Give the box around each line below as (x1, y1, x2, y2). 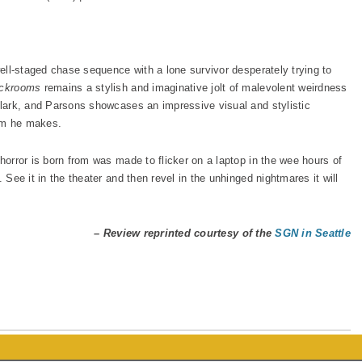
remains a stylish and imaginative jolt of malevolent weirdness (40, 82, 347, 94)
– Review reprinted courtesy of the (94, 227, 276, 239)
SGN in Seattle (275, 227, 351, 239)
